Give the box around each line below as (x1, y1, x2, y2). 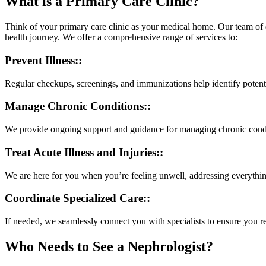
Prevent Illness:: (5, 53, 82, 66)
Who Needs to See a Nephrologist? (5, 238, 213, 254)
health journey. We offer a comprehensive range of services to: (5, 32, 237, 43)
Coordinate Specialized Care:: (5, 192, 150, 205)
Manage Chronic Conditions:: (5, 100, 151, 113)
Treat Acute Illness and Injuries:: (5, 145, 163, 159)
